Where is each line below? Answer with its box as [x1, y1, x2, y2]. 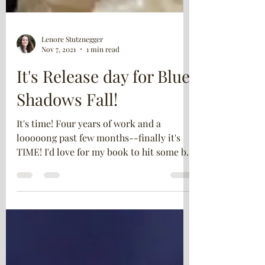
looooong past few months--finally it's [17, 158, 180, 170]
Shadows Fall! [17, 115, 118, 137]
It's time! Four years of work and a [17, 144, 161, 156]
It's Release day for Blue [17, 92, 190, 114]
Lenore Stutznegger [41, 60, 103, 70]
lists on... [17, 186, 55, 199]
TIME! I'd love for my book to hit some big [17, 172, 194, 185]
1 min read [86, 71, 119, 80]
